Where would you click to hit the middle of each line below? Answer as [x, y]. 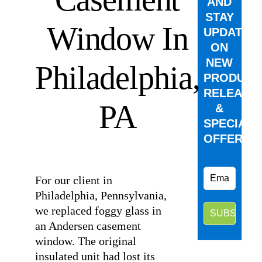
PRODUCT [232, 78]
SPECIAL [228, 123]
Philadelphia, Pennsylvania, [101, 195]
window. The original [85, 241]
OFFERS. [228, 139]
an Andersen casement [88, 226]
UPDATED [230, 32]
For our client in [73, 180]
